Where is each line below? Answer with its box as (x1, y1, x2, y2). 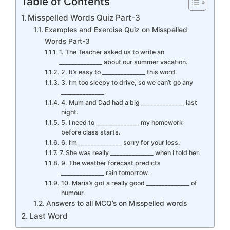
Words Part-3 (44, 37, 90, 46)
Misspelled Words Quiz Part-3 (28, 13, 141, 23)
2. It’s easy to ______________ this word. (61, 68, 177, 76)
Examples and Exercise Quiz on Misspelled (44, 26, 187, 34)
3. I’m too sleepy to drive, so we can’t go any (61, 79, 193, 87)
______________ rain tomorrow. (61, 169, 149, 177)
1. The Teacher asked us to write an (59, 48, 164, 56)
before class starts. (61, 128, 121, 137)
